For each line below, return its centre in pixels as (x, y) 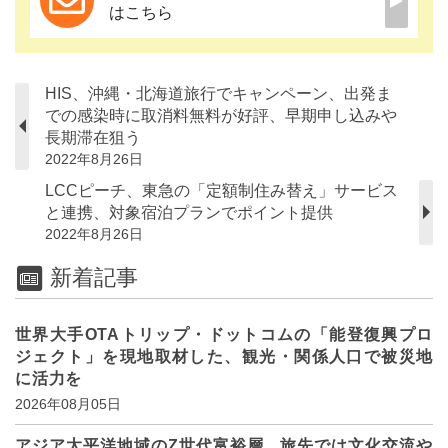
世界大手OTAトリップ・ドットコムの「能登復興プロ (224, 335)
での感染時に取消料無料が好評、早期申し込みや (221, 115)
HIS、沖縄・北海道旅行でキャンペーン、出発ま (218, 93)
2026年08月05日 (68, 404)
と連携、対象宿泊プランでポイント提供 (189, 212)
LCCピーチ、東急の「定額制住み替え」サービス (221, 190)
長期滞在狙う (93, 137)
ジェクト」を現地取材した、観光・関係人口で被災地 (224, 357)
